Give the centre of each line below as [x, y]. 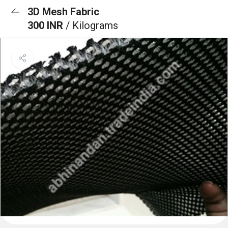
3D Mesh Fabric [63, 12]
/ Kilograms [92, 25]
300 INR [47, 25]
